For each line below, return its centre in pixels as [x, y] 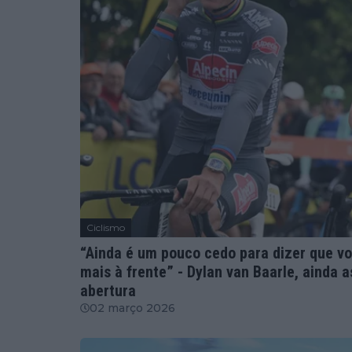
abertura [108, 291]
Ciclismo [106, 228]
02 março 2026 [132, 308]
